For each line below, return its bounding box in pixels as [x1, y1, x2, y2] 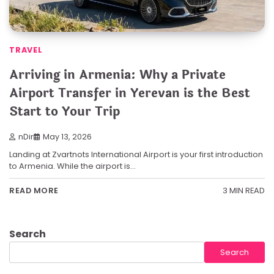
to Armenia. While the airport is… [9, 160, 136, 172]
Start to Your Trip [9, 102, 120, 122]
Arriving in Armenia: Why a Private [9, 65, 226, 85]
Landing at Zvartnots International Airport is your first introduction [9, 148, 263, 160]
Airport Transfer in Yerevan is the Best [9, 84, 250, 103]
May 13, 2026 [43, 131, 92, 142]
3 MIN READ [223, 185, 265, 197]
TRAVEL [9, 45, 43, 56]
